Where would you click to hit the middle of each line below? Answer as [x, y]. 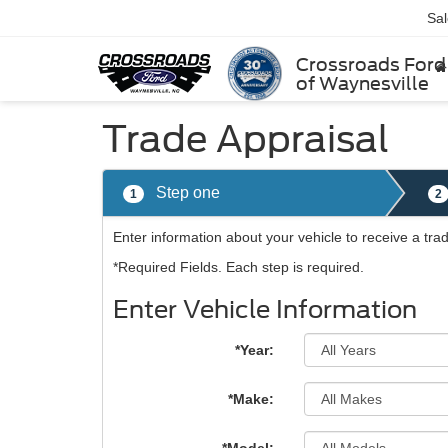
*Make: [251, 399]
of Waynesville [362, 83]
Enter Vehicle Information [265, 309]
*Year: [255, 350]
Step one [186, 192]
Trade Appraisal [245, 139]
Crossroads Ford [371, 64]
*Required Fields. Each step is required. [238, 267]
